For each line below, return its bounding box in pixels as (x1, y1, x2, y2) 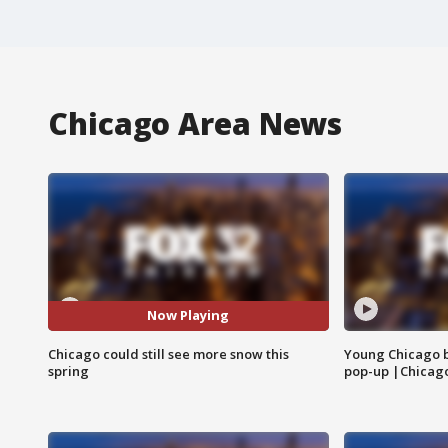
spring (48, 361, 89, 380)
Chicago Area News (48, 102, 343, 144)
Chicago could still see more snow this (48, 344, 289, 363)
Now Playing (147, 306, 230, 325)
